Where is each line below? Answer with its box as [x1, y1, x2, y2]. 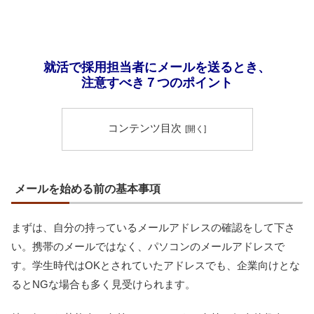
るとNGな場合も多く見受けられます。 [11, 278, 196, 290]
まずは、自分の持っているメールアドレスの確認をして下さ [11, 221, 295, 233]
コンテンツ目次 [107, 122, 182, 134]
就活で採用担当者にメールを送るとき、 [43, 60, 271, 74]
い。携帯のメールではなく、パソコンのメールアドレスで [11, 240, 285, 252]
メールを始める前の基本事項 [15, 182, 161, 195]
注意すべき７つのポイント [81, 75, 233, 90]
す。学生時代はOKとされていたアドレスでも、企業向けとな [11, 259, 300, 271]
